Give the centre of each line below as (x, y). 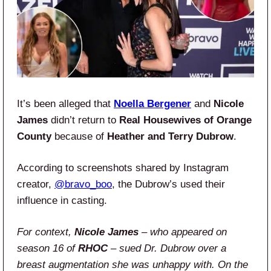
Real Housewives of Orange (185, 120)
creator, (36, 184)
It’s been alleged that (65, 103)
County (34, 136)
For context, (46, 232)
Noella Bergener (152, 103)
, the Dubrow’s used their (168, 184)
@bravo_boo (83, 184)
